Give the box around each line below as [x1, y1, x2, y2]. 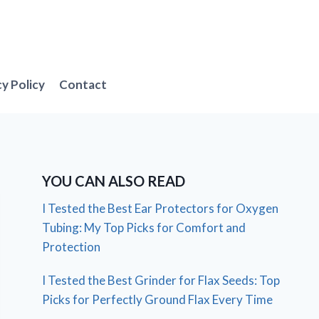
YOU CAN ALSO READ [42, 172, 186, 189]
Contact [59, 77, 108, 93]
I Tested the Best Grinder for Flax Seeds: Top [42, 272, 281, 288]
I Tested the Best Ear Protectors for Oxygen [42, 200, 279, 216]
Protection [42, 239, 101, 254]
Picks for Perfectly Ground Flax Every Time [42, 291, 273, 307]
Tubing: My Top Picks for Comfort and [42, 219, 246, 235]
